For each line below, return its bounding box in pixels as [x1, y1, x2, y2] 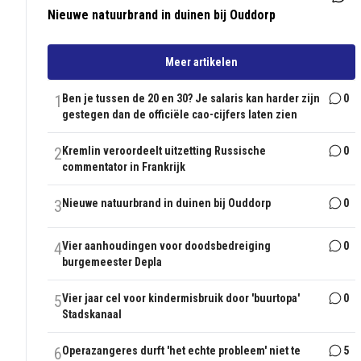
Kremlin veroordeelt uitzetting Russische [62, 144, 267, 158]
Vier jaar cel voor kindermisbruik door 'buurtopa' [62, 292, 301, 305]
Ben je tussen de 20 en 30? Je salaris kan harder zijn [62, 92, 321, 106]
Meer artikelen [165, 56, 239, 69]
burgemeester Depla [62, 255, 163, 269]
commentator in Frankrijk [62, 160, 186, 174]
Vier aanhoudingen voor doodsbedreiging [62, 239, 272, 253]
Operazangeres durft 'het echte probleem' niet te [62, 344, 301, 358]
